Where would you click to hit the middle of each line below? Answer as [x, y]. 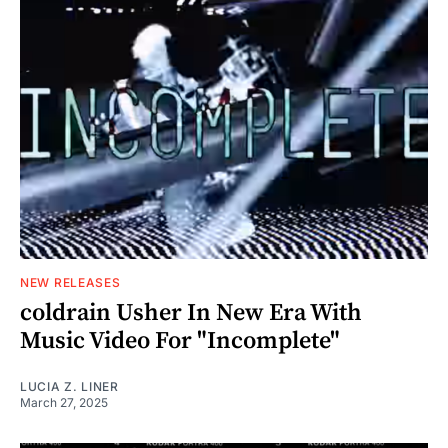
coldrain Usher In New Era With [191, 312]
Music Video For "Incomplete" [180, 340]
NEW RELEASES [70, 282]
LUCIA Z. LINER [69, 386]
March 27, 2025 [64, 402]
